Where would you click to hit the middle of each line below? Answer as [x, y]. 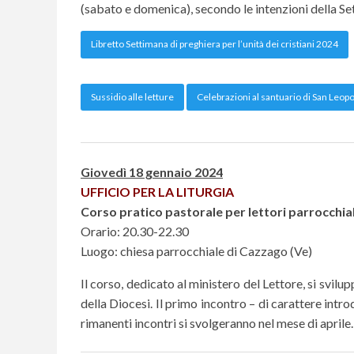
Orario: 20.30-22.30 [135, 232]
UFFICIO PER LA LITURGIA [157, 192]
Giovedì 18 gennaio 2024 [152, 172]
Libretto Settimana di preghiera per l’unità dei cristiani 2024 [215, 44]
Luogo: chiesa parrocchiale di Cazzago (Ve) [196, 251]
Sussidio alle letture [132, 96]
